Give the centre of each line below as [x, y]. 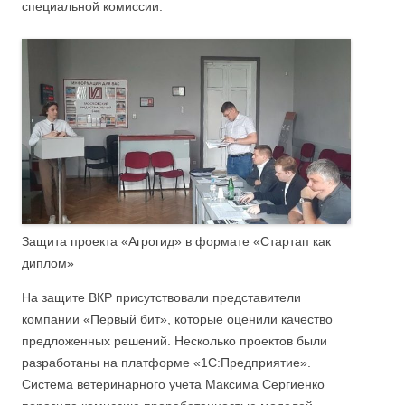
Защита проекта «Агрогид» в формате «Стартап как [176, 241]
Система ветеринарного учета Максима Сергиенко [173, 384]
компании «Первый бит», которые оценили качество [177, 319]
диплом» [48, 263]
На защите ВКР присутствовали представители [161, 297]
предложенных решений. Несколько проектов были [174, 340]
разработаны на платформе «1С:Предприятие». [166, 362]
